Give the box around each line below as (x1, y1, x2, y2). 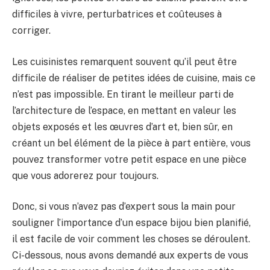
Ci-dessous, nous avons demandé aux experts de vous (12, 250, 248, 262)
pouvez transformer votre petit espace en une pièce (12, 153, 246, 165)
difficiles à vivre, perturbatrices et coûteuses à (12, 8, 222, 20)
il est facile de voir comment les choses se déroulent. (12, 233, 250, 245)
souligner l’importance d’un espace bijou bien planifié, (12, 217, 251, 229)
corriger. (12, 25, 51, 37)
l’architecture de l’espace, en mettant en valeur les (12, 104, 236, 116)
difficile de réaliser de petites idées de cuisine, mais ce (12, 72, 256, 84)
